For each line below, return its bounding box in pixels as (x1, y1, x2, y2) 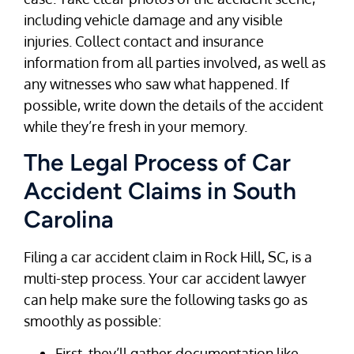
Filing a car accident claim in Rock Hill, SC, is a (24, 247, 312, 265)
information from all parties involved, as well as (24, 53, 326, 71)
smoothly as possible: (24, 311, 161, 330)
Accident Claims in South (24, 175, 296, 205)
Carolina (24, 204, 114, 234)
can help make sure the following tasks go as (24, 290, 307, 308)
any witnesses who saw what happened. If (24, 74, 289, 92)
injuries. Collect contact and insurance (24, 32, 264, 50)
